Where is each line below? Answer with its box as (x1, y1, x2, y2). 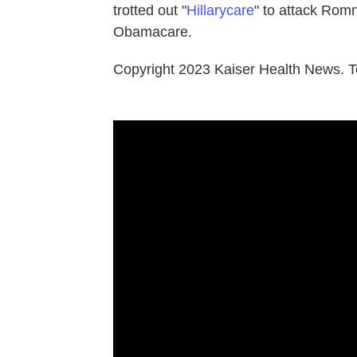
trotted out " (113, 2, 186, 18)
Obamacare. (113, 23, 192, 40)
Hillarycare (186, 2, 254, 18)
